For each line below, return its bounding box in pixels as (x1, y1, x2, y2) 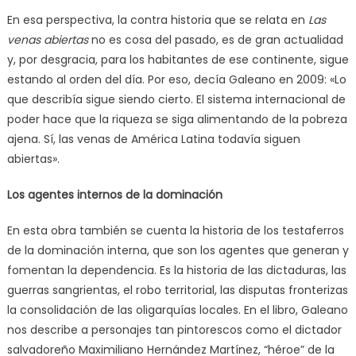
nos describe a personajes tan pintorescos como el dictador (6, 321, 342, 338)
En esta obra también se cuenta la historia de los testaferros (6, 222, 344, 238)
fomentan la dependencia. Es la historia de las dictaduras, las (6, 261, 346, 278)
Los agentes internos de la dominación (6, 186, 222, 203)
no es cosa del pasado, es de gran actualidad (87, 31, 343, 48)
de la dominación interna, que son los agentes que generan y (6, 242, 349, 258)
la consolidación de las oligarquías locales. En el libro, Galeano (6, 301, 348, 318)
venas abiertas (6, 31, 88, 48)
